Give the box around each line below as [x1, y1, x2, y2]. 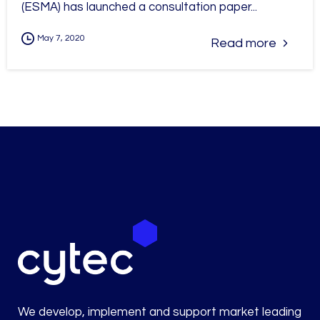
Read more [211, 36, 276, 50]
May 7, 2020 [37, 33, 85, 43]
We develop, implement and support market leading [18, 305, 301, 319]
